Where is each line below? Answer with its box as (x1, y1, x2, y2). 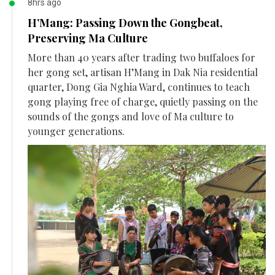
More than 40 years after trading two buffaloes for (28, 51, 255, 64)
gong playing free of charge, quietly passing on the (28, 95, 258, 109)
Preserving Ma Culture (28, 31, 148, 46)
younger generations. (28, 125, 125, 138)
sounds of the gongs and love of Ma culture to (28, 110, 234, 123)
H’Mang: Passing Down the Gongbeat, (28, 15, 223, 31)
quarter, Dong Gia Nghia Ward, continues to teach (28, 80, 250, 94)
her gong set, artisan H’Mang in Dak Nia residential (28, 66, 258, 79)
